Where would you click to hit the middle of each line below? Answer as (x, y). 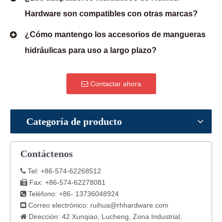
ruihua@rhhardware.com (129, 205)
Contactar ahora (114, 84)
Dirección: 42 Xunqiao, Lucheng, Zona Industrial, (104, 217)
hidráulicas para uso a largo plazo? (91, 50)
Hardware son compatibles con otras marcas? (111, 14)
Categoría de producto (74, 121)
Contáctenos (47, 154)
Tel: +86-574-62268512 (63, 171)
